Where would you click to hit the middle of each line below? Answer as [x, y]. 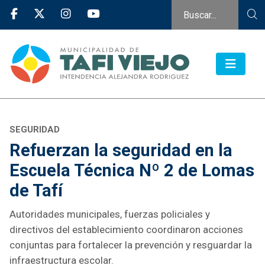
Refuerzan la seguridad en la [121, 151]
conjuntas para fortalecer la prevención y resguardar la [131, 245]
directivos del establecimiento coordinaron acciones [126, 230]
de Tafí [36, 191]
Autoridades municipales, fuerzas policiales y [110, 214]
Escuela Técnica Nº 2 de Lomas [132, 171]
